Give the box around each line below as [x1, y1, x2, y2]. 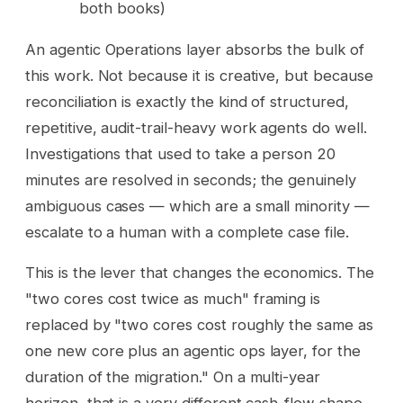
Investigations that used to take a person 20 [25, 144, 336, 163]
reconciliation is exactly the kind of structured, [25, 92, 349, 111]
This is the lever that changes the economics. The [25, 264, 374, 282]
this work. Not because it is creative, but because [25, 66, 373, 85]
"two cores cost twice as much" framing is [25, 290, 321, 309]
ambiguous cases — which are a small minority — [25, 196, 370, 215]
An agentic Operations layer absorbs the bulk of [25, 40, 364, 58]
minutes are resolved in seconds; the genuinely [25, 170, 356, 189]
